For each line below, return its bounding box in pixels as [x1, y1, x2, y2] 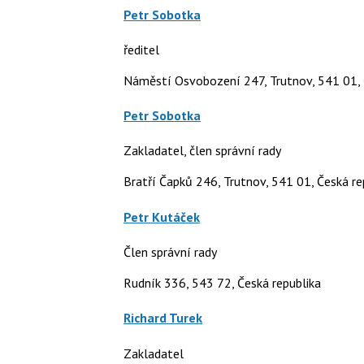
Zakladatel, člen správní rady [123, 142, 281, 159]
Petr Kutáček [123, 208, 200, 225]
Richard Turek [123, 310, 202, 327]
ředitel [123, 41, 159, 58]
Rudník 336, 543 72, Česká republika [123, 275, 321, 291]
